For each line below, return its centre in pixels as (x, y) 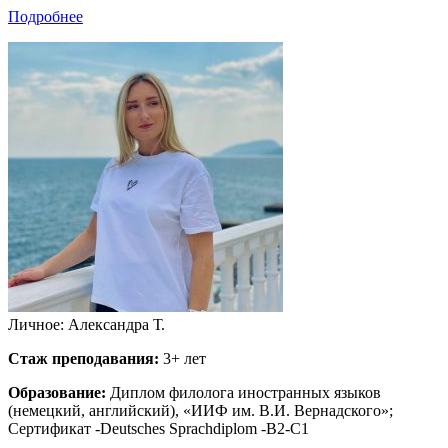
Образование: (57, 393)
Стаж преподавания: (83, 359)
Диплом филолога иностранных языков (243, 393)
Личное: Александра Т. (86, 325)
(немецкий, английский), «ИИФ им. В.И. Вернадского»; (200, 411)
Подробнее (45, 17)
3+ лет (182, 359)
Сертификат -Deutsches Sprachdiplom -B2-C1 (158, 429)
